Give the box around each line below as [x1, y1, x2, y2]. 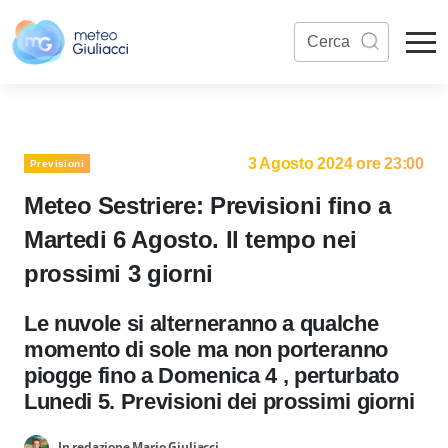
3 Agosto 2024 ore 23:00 [247, 155, 424, 172]
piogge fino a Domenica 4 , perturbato [24, 363, 399, 388]
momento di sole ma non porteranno [24, 337, 389, 362]
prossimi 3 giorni [24, 260, 213, 287]
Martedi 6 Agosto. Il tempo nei [24, 226, 357, 253]
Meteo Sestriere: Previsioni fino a [24, 192, 391, 219]
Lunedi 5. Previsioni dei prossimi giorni [24, 389, 415, 414]
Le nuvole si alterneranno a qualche [24, 311, 379, 336]
